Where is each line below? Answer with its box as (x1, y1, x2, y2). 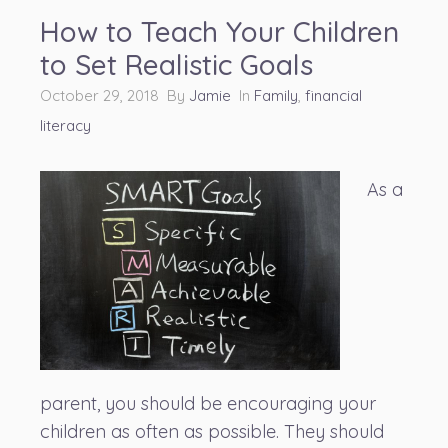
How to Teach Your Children (40, 13, 399, 49)
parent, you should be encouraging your (40, 391, 376, 415)
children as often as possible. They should (40, 419, 384, 443)
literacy (40, 115, 91, 135)
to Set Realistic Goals (40, 46, 313, 82)
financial (305, 85, 362, 105)
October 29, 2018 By (40, 85, 189, 105)
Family (254, 85, 298, 105)
